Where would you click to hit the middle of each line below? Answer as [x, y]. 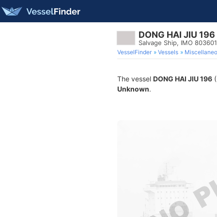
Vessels [168, 52]
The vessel [135, 79]
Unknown [133, 89]
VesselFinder [134, 52]
